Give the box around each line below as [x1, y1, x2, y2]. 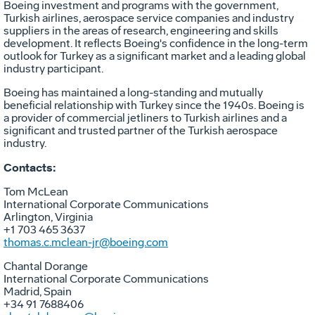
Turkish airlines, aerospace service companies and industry [4, 11, 294, 25]
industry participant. [4, 62, 103, 76]
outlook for [4, 49, 60, 63]
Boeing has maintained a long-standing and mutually [4, 86, 263, 100]
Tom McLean [4, 185, 68, 199]
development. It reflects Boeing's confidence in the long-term [4, 37, 308, 51]
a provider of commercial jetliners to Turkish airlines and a [4, 111, 287, 125]
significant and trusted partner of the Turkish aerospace [4, 124, 278, 138]
